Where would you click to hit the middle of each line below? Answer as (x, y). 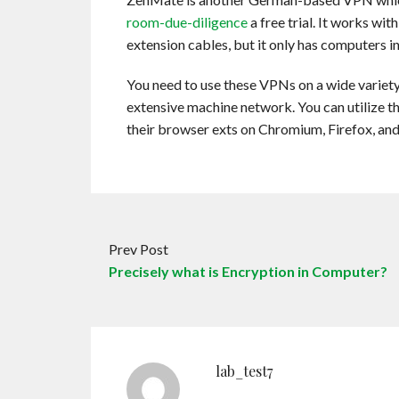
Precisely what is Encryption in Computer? (248, 271)
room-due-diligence (187, 22)
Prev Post (138, 249)
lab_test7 (244, 371)
